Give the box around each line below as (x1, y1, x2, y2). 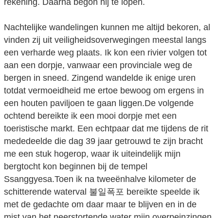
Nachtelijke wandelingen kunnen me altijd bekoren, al (4, 22, 210, 33)
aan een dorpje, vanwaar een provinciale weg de (4, 60, 192, 71)
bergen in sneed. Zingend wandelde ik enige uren (4, 73, 196, 83)
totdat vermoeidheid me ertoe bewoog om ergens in (4, 86, 204, 96)
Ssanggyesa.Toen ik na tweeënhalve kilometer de (4, 174, 196, 184)
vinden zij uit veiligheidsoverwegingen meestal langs (4, 35, 206, 45)
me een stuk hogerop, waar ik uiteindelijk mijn (4, 149, 181, 159)
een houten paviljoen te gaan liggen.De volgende (4, 98, 194, 109)
